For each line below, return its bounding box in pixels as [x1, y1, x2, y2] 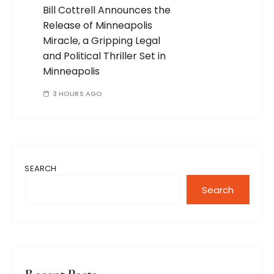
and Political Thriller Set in [43, 49, 166, 64]
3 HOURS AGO [52, 89, 103, 99]
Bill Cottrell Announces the [43, 3, 171, 18]
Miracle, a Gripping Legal [43, 34, 161, 48]
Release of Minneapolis [43, 18, 153, 33]
